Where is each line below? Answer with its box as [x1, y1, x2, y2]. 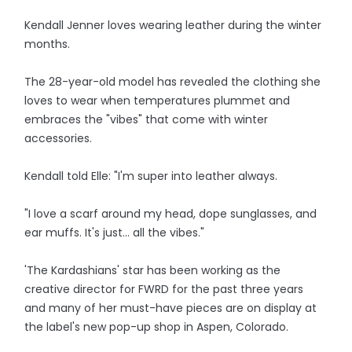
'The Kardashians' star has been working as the [24, 262, 281, 278]
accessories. [24, 130, 93, 146]
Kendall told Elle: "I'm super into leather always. [24, 168, 278, 184]
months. [24, 36, 71, 52]
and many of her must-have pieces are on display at [24, 300, 317, 316]
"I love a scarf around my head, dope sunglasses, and [24, 206, 317, 222]
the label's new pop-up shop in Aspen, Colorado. [24, 319, 289, 335]
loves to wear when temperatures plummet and [24, 93, 291, 108]
